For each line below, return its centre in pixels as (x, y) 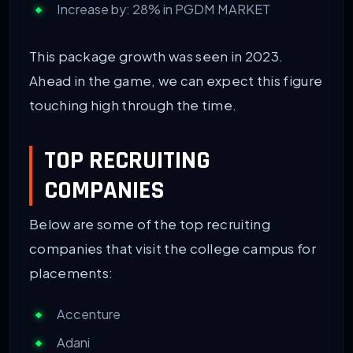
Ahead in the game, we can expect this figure (176, 81)
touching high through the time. (133, 106)
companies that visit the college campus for (173, 248)
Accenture (89, 314)
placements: (71, 273)
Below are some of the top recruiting (150, 224)
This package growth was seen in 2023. (156, 57)
